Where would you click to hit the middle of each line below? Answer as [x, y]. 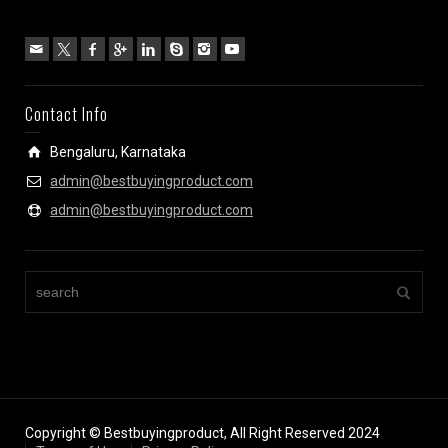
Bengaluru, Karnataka [118, 151]
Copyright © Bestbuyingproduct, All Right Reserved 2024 [202, 432]
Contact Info [66, 113]
